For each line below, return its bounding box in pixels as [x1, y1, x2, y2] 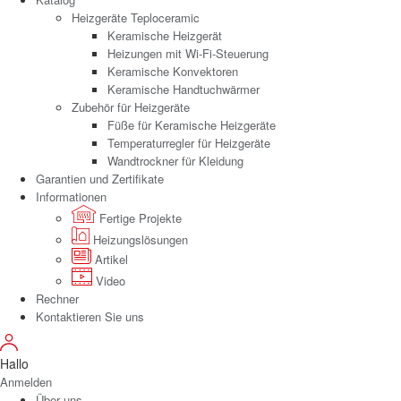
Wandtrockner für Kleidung [107, 151, 243, 169]
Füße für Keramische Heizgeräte [107, 115, 276, 133]
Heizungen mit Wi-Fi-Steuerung [107, 44, 269, 62]
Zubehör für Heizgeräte [72, 98, 190, 115]
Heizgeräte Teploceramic [72, 8, 200, 26]
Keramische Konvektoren [107, 62, 238, 80]
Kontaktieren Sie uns [36, 307, 144, 325]
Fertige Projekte [96, 209, 182, 226]
